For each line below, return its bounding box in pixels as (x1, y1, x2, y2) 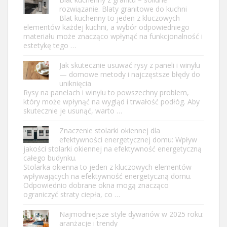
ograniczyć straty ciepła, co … (23, 189, 120, 199)
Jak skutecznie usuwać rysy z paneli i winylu (59, 60, 200, 70)
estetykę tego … (23, 40, 76, 50)
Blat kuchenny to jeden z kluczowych (59, 13, 180, 23)
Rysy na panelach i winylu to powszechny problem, (23, 87, 189, 97)
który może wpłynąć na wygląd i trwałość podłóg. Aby (23, 96, 200, 106)
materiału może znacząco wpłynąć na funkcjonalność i (23, 31, 203, 41)
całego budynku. (23, 153, 77, 163)
